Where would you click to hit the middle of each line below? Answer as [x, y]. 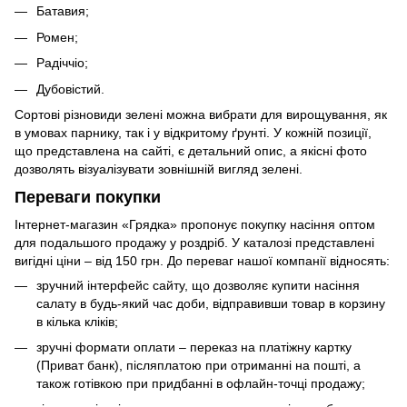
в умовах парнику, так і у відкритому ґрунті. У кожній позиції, [193, 132]
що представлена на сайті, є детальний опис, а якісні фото [191, 150]
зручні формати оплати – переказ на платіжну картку [194, 347]
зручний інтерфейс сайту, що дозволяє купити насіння [198, 285]
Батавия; [63, 11]
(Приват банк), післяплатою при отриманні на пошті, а [199, 365]
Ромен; [57, 37]
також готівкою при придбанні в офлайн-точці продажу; [201, 383]
